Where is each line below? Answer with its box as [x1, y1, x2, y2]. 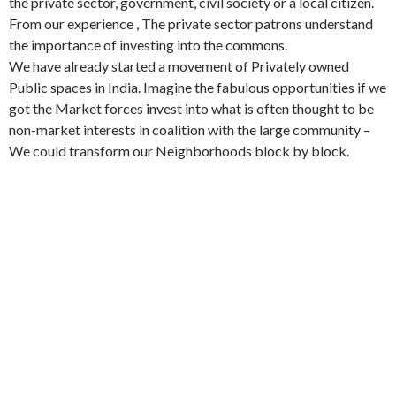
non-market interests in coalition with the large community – [9, 121, 370, 139]
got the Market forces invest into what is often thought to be [9, 100, 374, 118]
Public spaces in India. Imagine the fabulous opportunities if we [9, 79, 386, 96]
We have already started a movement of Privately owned [9, 57, 349, 75]
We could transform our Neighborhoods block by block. [9, 142, 349, 160]
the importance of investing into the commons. [9, 36, 287, 54]
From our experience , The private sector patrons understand [9, 15, 373, 33]
